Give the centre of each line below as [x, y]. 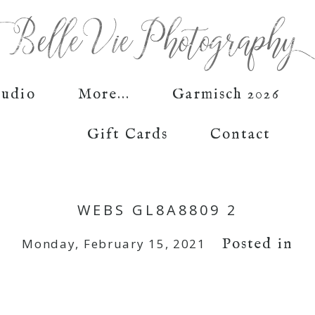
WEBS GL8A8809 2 [157, 210]
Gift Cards [128, 134]
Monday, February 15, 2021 [114, 244]
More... [104, 94]
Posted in [257, 245]
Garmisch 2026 [226, 94]
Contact [240, 134]
